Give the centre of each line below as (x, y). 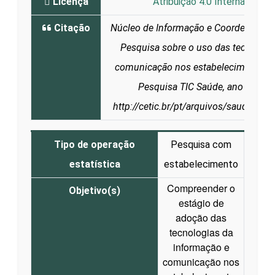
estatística (95, 164)
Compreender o (201, 188)
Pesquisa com (201, 144)
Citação (71, 28)
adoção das (201, 217)
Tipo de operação (95, 144)
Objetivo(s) (95, 190)
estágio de (201, 203)
